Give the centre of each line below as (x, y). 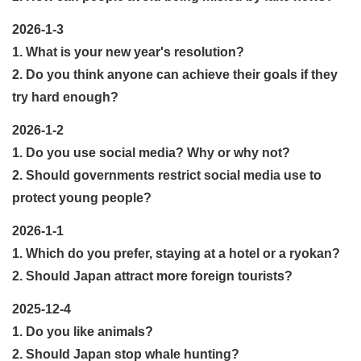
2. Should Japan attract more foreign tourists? (152, 276)
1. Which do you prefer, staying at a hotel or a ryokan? (176, 253)
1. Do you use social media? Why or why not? (151, 152)
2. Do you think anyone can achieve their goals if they (175, 74)
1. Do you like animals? (83, 331)
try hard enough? (65, 97)
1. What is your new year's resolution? (128, 52)
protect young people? (82, 197)
